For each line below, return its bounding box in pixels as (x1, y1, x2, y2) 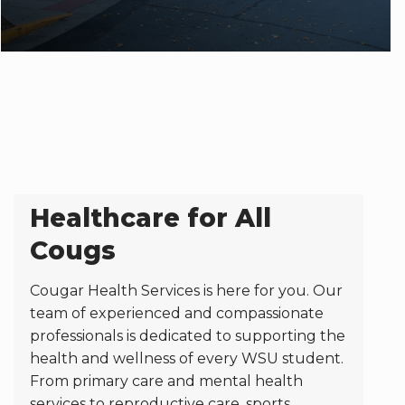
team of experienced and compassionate (29, 305, 324, 322)
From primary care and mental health (29, 372, 303, 390)
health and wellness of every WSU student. (29, 350, 344, 367)
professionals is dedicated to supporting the (29, 327, 345, 344)
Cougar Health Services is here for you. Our (29, 282, 343, 299)
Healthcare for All (29, 202, 271, 233)
